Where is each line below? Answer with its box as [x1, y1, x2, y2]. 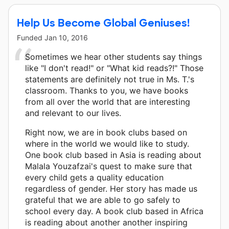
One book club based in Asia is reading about [25, 149, 201, 160]
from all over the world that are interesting [25, 96, 190, 107]
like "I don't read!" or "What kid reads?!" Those [25, 62, 203, 73]
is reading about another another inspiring [25, 217, 188, 227]
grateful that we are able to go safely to [25, 194, 180, 205]
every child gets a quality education [25, 172, 164, 182]
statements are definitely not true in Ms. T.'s [25, 74, 194, 84]
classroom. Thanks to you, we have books [25, 85, 188, 96]
